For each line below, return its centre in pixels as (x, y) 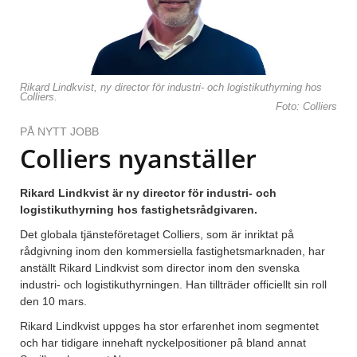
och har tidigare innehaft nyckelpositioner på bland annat (163, 343)
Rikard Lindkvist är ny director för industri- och (148, 193)
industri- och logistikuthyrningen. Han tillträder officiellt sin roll (173, 285)
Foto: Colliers (306, 107)
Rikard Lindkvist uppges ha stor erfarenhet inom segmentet (169, 326)
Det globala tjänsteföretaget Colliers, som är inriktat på (157, 235)
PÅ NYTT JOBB (59, 132)
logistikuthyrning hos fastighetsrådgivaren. (139, 210)
